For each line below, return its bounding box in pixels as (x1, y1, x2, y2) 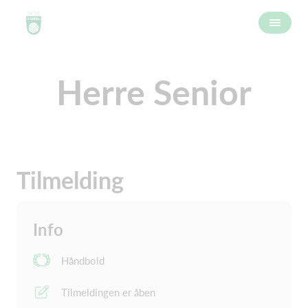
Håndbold (61, 254, 104, 267)
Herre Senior (56, 71, 252, 113)
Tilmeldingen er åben (61, 286, 155, 298)
